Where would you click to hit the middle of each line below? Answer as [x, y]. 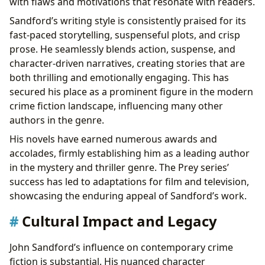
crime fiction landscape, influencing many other [116, 106]
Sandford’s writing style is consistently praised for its [128, 21]
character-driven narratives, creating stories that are [127, 64]
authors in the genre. [57, 120]
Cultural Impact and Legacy [119, 221]
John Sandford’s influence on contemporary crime [121, 247]
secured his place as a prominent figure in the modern [131, 92]
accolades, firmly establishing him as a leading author [130, 153]
